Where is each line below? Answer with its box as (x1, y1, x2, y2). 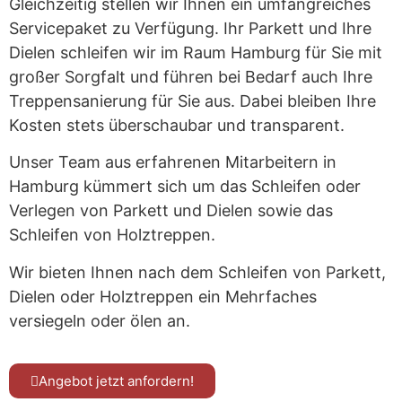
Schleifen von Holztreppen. (9, 225, 215, 245)
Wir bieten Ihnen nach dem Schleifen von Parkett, (9, 262, 386, 282)
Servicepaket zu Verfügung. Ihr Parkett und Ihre (9, 18, 371, 38)
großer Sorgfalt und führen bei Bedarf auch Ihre (9, 66, 372, 86)
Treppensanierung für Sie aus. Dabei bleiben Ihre (9, 91, 376, 110)
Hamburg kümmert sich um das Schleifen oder (9, 177, 361, 197)
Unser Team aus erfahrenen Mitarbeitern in (9, 153, 336, 172)
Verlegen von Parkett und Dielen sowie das (9, 201, 333, 221)
